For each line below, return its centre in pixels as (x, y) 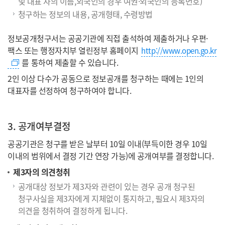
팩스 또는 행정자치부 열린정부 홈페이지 (74, 50)
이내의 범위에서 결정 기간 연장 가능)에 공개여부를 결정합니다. (111, 155)
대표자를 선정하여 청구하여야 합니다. (70, 90)
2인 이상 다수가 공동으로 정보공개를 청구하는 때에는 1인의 (106, 78)
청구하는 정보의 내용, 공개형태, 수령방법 (85, 14)
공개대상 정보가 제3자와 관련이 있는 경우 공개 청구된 (106, 186)
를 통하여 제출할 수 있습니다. (69, 62)
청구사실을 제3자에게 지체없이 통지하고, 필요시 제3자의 (111, 198)
